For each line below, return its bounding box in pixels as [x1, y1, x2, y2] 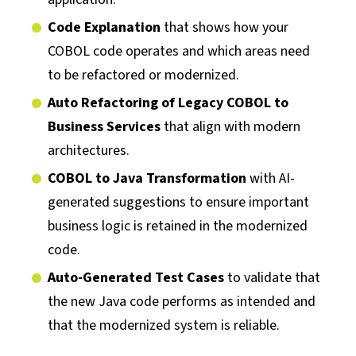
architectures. [48, 140, 130, 161]
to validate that [224, 267, 320, 288]
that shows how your [164, 17, 288, 37]
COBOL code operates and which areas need [48, 41, 310, 61]
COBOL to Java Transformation [48, 168, 246, 188]
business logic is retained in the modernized [48, 215, 308, 236]
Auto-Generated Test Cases [48, 267, 224, 288]
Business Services [48, 116, 161, 137]
